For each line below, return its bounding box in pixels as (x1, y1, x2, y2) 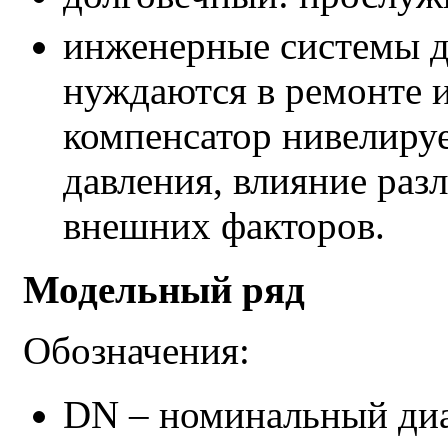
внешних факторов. (63, 203, 385, 247)
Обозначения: (23, 328, 250, 372)
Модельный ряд (23, 267, 305, 311)
